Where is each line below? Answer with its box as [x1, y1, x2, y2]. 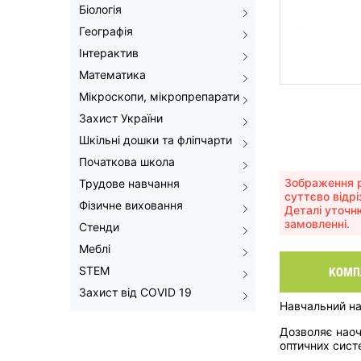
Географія [79, 24, 133, 38]
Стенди [79, 220, 119, 234]
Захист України [79, 111, 163, 125]
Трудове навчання [79, 176, 180, 190]
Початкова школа [79, 155, 175, 168]
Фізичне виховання [79, 198, 183, 212]
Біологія [79, 2, 122, 16]
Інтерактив [79, 46, 139, 60]
